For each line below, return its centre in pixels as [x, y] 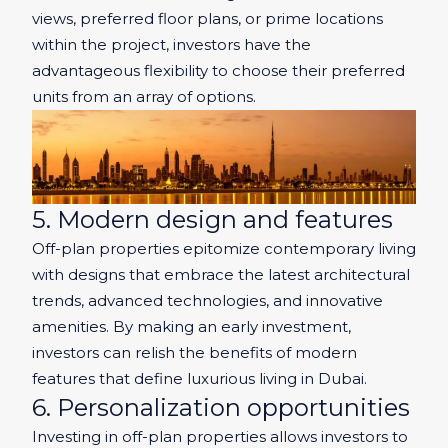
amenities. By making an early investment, [191, 326]
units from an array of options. [144, 97]
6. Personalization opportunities [221, 407]
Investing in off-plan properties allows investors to [220, 436]
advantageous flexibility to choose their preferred [218, 71]
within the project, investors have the [171, 45]
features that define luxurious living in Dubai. [199, 378]
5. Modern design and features [212, 219]
